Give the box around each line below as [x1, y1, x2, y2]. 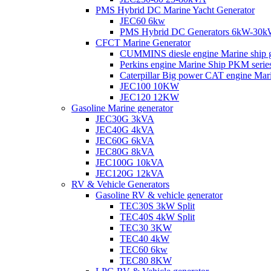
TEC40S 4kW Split [120, 212, 195, 222]
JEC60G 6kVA [96, 135, 154, 146]
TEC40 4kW [120, 233, 169, 244]
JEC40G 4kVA [96, 125, 154, 135]
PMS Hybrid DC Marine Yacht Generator [96, 5, 255, 15]
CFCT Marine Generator [96, 38, 191, 48]
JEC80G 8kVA [96, 146, 154, 157]
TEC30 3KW [120, 223, 172, 233]
